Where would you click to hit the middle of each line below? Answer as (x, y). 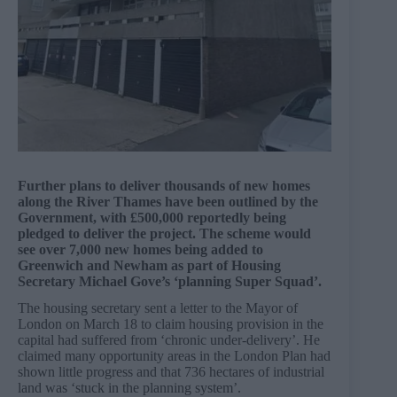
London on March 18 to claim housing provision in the (171, 324)
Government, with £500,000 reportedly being (152, 217)
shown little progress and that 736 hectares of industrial (171, 372)
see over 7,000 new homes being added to (140, 249)
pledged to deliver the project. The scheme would (164, 233)
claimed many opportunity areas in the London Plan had (174, 356)
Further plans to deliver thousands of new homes (164, 185)
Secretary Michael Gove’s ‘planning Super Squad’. (170, 281)
